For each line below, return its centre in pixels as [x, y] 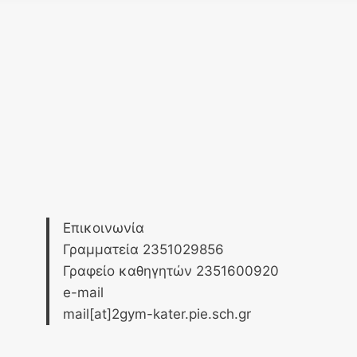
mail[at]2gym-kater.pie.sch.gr [157, 314]
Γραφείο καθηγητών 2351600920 [171, 271]
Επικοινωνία [104, 228]
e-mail [83, 292]
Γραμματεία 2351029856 [143, 249]
